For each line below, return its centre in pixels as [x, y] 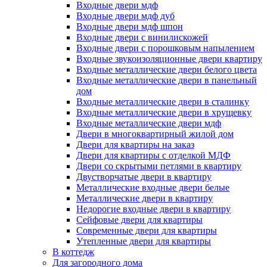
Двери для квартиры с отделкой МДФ [153, 156]
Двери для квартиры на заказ [135, 145]
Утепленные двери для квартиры [144, 241]
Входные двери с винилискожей [142, 38]
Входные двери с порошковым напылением [165, 48]
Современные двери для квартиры [147, 231]
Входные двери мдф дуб [125, 16]
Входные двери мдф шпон [130, 27]
